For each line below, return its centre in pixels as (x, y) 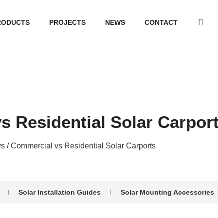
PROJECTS (67, 22)
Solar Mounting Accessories (167, 192)
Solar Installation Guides (60, 192)
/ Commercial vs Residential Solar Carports (80, 145)
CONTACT (161, 22)
